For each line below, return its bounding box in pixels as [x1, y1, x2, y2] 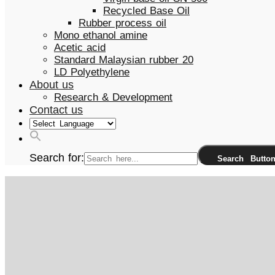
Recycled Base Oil [103, 5, 190, 17]
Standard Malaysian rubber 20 [54, 54, 193, 66]
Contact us [29, 104, 83, 116]
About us [29, 79, 74, 91]
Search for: [29, 152, 84, 164]
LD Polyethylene [54, 66, 130, 78]
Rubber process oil [79, 17, 166, 29]
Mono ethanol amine [54, 29, 147, 41]
